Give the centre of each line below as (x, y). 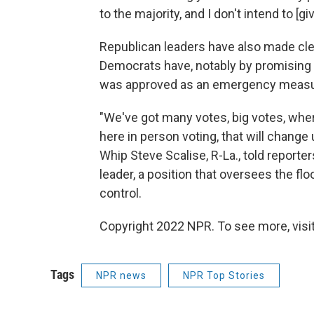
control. (121, 193)
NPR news (121, 275)
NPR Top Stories (224, 275)
